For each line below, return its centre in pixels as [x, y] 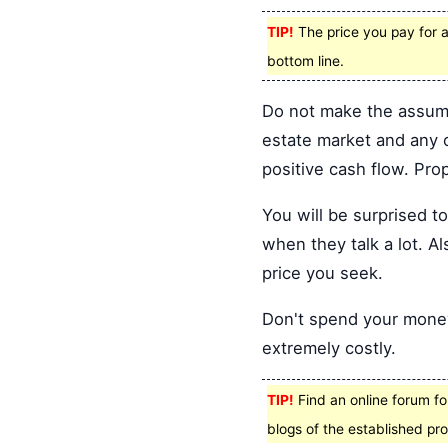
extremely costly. [329, 347]
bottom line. [305, 60]
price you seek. [322, 272]
